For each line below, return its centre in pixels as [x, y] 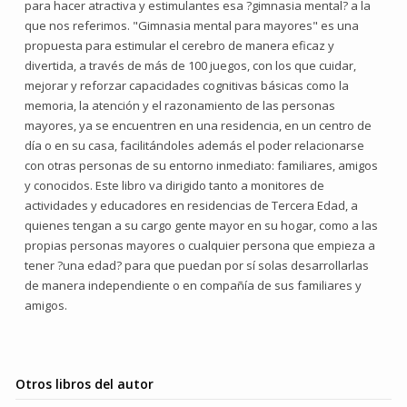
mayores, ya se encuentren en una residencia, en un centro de [198, 125]
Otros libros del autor [84, 384]
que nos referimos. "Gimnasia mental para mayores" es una [192, 25]
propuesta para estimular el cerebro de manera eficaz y [179, 45]
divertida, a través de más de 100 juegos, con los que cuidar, [190, 65]
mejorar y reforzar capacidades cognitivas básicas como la [187, 85]
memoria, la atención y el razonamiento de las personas [180, 105]
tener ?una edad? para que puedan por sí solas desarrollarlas [197, 265]
